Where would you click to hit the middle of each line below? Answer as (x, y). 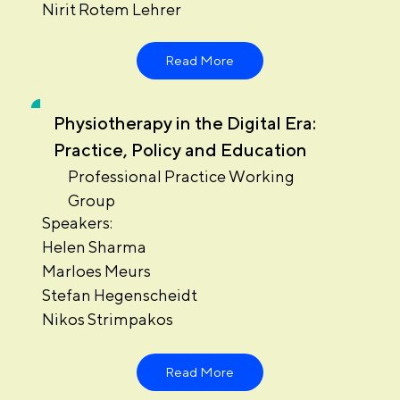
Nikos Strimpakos (107, 319)
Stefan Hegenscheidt (119, 295)
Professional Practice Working (181, 176)
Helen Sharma (94, 246)
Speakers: (77, 222)
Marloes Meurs (96, 271)
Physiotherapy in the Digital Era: (184, 122)
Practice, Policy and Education (180, 149)
